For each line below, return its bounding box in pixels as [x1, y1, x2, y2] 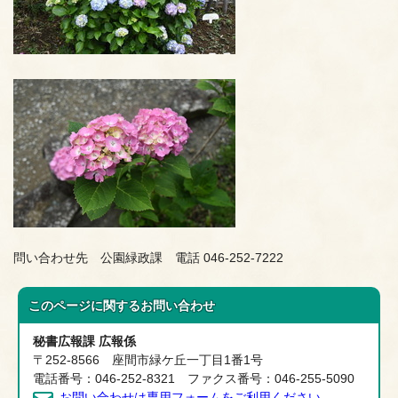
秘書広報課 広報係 [33, 335, 137, 349]
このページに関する [28, 299, 141, 314]
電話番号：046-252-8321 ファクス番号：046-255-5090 [33, 372, 355, 386]
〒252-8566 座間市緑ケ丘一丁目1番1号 [33, 354, 264, 368]
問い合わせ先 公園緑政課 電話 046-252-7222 [13, 251, 283, 266]
